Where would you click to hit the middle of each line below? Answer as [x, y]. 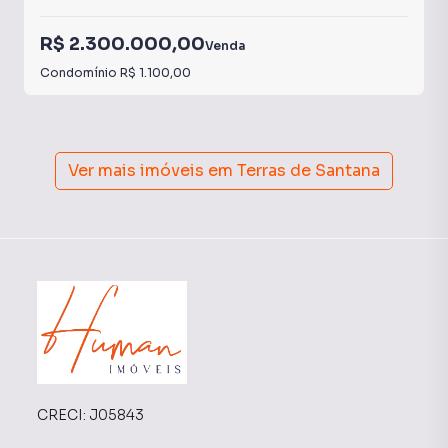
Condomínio [80, 72]
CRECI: [63, 414]
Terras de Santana [308, 170]
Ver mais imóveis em [150, 170]
